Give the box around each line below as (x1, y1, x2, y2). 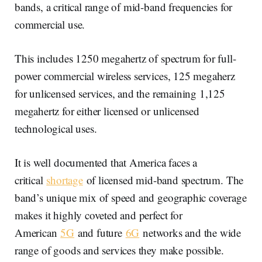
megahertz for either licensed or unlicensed (15, 103, 199, 118)
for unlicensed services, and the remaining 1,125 (15, 85, 225, 101)
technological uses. (15, 120, 97, 136)
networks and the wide (139, 225, 242, 240)
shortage (46, 172, 83, 187)
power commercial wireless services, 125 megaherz (15, 68, 235, 83)
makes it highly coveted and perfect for (15, 207, 182, 222)
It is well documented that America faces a (15, 154, 198, 170)
